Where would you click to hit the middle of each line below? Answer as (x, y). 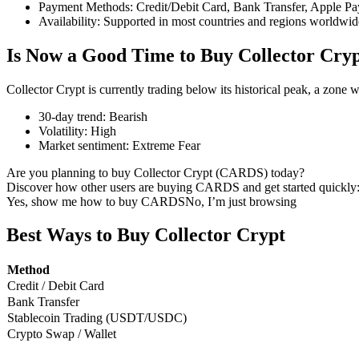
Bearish (128, 116)
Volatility (61, 131)
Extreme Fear (166, 145)
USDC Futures (77, 349)
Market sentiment (82, 145)
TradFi (55, 158)
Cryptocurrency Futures (99, 101)
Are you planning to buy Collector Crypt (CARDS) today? (155, 172)
